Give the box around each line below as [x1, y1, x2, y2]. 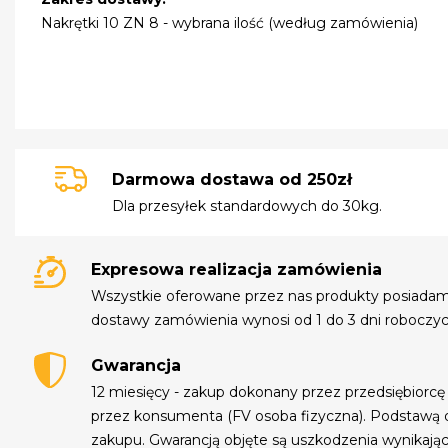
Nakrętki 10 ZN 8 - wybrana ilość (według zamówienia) [41, 14, 419, 33]
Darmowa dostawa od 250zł [112, 170, 353, 190]
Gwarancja [91, 355, 182, 375]
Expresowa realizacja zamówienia [91, 259, 383, 279]
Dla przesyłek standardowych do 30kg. [112, 197, 383, 216]
